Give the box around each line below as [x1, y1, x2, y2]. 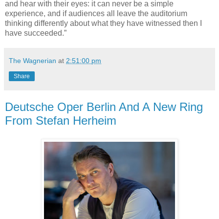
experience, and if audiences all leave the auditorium [5, 9, 187, 18]
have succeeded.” [5, 28, 66, 37]
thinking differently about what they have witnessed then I [5, 19, 202, 27]
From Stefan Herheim [5, 113, 116, 127]
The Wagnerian [9, 56, 56, 65]
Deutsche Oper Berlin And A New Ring [5, 100, 203, 113]
